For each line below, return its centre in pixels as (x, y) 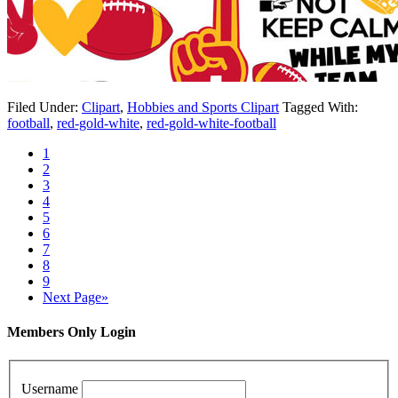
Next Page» (76, 298)
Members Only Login (72, 332)
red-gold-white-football (211, 123)
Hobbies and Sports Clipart (203, 107)
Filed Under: (44, 107)
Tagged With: (320, 107)
